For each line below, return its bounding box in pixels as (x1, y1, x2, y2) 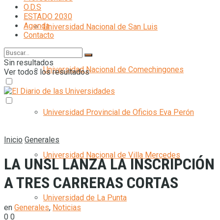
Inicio (4, 135, 23, 144)
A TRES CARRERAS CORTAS (4, 173, 178, 192)
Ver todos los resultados (4, 67, 89, 77)
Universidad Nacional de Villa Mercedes (43, 150, 180, 160)
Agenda (24, 21, 50, 30)
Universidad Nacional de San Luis (43, 22, 158, 31)
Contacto (24, 30, 54, 40)
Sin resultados (4, 58, 54, 67)
